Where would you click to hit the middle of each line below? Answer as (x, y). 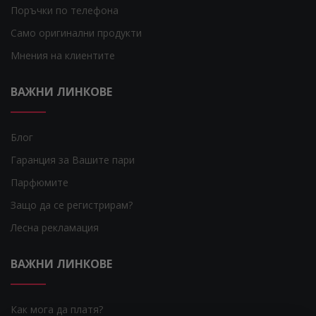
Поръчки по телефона (65, 10)
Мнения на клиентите (63, 55)
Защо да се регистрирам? (72, 205)
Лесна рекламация (55, 227)
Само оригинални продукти (76, 33)
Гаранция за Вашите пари (73, 160)
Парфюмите (39, 182)
